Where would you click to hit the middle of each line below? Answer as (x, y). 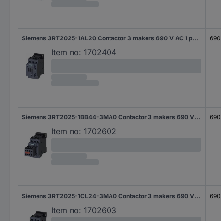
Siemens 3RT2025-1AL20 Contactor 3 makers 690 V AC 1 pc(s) (196, 38)
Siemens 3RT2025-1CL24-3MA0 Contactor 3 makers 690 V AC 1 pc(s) (197, 196)
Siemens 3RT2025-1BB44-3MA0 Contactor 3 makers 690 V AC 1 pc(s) (197, 117)
